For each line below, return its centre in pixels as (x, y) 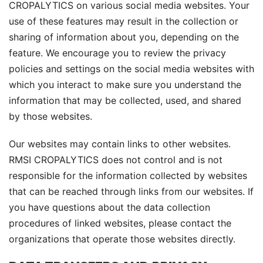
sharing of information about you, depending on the (124, 37)
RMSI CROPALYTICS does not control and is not (116, 160)
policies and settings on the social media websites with (131, 69)
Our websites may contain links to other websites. (120, 144)
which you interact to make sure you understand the (125, 85)
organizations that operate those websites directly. (122, 239)
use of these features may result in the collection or (124, 21)
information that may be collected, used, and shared (125, 100)
